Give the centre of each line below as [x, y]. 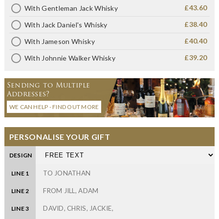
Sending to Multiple [48, 85]
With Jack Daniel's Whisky [66, 25]
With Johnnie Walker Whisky [70, 58]
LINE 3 [20, 209]
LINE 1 [20, 174]
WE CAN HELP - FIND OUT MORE [54, 107]
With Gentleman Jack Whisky [71, 8]
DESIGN [21, 155]
